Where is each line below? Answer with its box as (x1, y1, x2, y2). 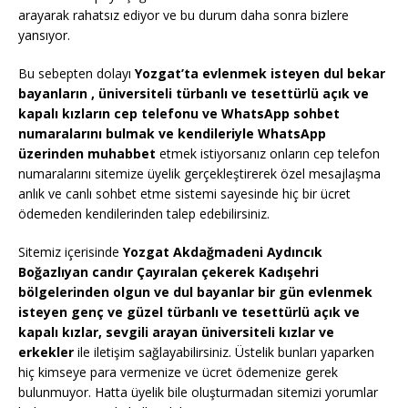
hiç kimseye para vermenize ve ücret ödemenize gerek (18, 363, 338, 382)
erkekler (18, 343, 74, 362)
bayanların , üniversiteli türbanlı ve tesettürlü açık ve (18, 85, 369, 103)
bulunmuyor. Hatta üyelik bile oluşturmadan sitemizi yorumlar (18, 383, 378, 402)
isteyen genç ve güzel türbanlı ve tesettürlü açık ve (18, 303, 360, 321)
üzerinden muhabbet (18, 145, 156, 163)
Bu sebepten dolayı (18, 65, 135, 83)
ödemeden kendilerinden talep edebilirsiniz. (18, 205, 270, 223)
